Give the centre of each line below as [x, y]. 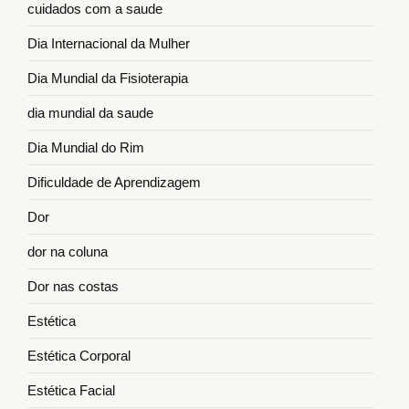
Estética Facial [71, 391]
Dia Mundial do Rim [86, 148]
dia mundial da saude [90, 113]
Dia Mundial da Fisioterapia [108, 79]
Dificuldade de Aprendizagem [114, 183]
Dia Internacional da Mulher [109, 44]
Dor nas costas [73, 287]
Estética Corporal [79, 356]
